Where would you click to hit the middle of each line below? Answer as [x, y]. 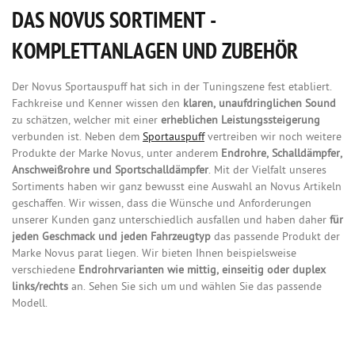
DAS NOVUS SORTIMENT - [114, 23]
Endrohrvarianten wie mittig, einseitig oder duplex [202, 270]
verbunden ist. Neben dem [77, 137]
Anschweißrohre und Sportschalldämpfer [110, 170]
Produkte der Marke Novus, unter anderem [116, 154]
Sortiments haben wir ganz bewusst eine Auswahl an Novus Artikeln [177, 187]
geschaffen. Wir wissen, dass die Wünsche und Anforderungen [162, 204]
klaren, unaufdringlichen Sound [260, 104]
